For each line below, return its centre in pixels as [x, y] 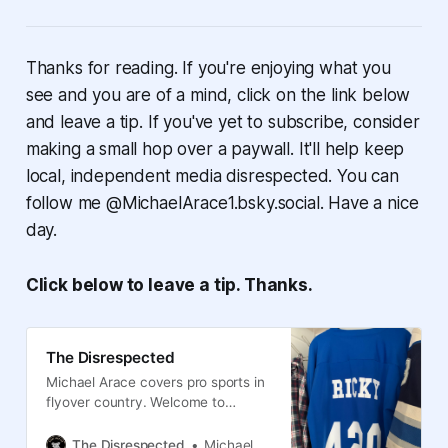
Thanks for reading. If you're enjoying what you [208, 67]
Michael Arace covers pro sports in [155, 382]
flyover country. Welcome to [135, 402]
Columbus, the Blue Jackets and [147, 422]
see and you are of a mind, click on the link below [218, 94]
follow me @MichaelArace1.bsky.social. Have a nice [222, 202]
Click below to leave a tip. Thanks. [169, 284]
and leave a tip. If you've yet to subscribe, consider [222, 121]
